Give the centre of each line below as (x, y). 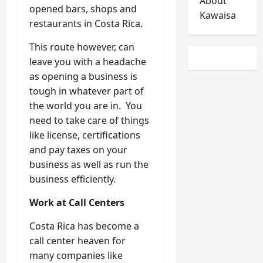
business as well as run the (89, 165)
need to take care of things (89, 121)
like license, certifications (85, 135)
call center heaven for (77, 241)
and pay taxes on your (78, 150)
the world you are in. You (86, 106)
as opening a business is (83, 77)
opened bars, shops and (83, 9)
